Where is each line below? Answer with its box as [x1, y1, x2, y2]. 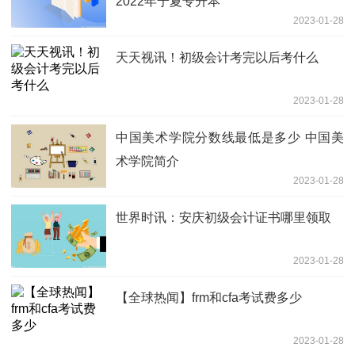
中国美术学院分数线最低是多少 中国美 [116, 130, 344, 144]
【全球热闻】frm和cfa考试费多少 [116, 290, 302, 304]
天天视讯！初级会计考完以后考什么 [116, 50, 319, 64]
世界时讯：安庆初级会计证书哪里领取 [116, 210, 331, 224]
